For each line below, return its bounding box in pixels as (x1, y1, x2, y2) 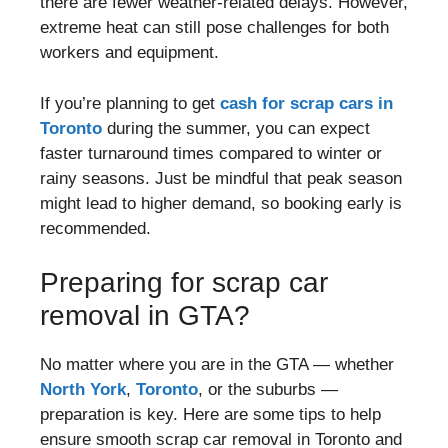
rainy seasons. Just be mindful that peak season (40, 168, 402, 188)
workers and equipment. (40, 43, 219, 62)
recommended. (40, 218, 151, 238)
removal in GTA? (40, 300, 250, 331)
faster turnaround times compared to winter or (40, 143, 382, 163)
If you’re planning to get (40, 93, 220, 113)
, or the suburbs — (198, 380, 338, 399)
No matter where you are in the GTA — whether (40, 355, 394, 374)
